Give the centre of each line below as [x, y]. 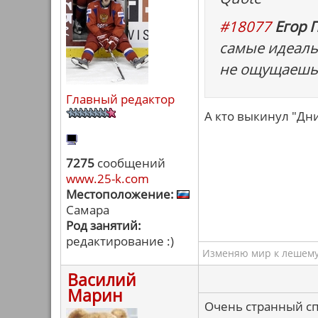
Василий [102, 280]
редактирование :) [120, 241]
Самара [88, 210]
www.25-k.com [108, 179]
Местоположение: [120, 194]
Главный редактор [120, 99]
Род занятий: [104, 225]
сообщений [130, 163]
